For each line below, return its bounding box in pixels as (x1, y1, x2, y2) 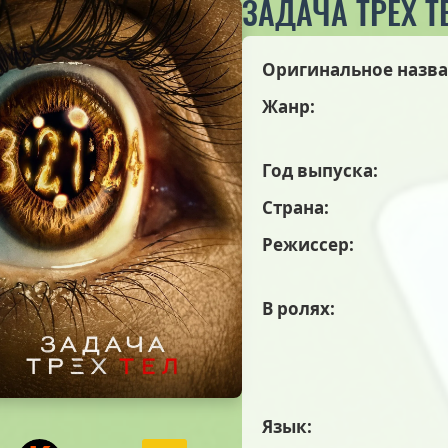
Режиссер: (262, 233, 354, 256)
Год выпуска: (262, 159, 378, 182)
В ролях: (262, 297, 335, 320)
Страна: (262, 196, 329, 219)
